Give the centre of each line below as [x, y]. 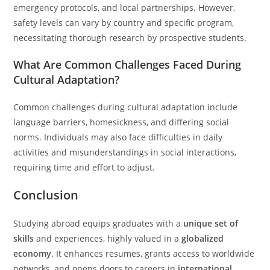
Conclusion [46, 195]
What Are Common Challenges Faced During [127, 64]
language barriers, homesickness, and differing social [121, 122]
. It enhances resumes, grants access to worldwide [153, 253]
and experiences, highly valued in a [108, 238]
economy [33, 253]
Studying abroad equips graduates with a [99, 223]
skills [24, 238]
